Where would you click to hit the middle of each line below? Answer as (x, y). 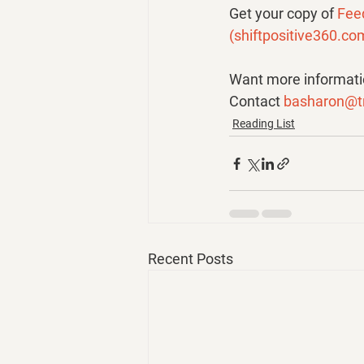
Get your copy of (283, 13)
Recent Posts (191, 259)
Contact (256, 101)
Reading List (264, 123)
